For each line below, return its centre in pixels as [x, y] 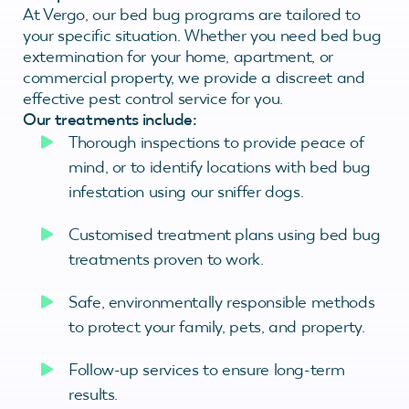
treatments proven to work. [166, 259]
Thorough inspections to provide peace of [216, 142]
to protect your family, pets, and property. [217, 326]
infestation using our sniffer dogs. [186, 191]
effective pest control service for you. [153, 98]
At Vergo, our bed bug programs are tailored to [192, 14]
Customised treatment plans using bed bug [225, 234]
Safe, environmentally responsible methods [222, 302]
